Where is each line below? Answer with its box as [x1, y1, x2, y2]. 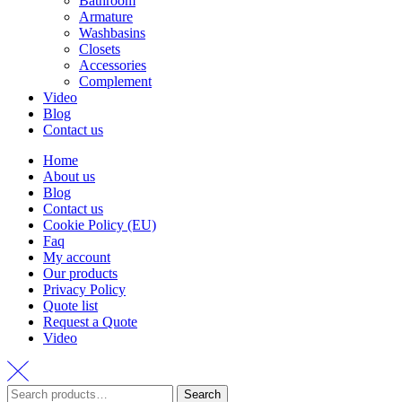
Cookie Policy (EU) [43, 216, 156, 232]
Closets [79, 40, 120, 57]
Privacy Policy [43, 281, 126, 297]
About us [43, 168, 95, 184]
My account [43, 249, 110, 265]
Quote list [43, 297, 98, 313]
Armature [79, 8, 133, 24]
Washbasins [79, 24, 145, 40]
